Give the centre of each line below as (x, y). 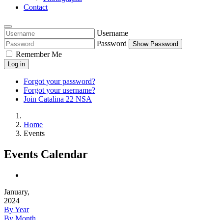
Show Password (155, 44)
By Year (16, 210)
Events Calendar (46, 154)
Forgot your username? (59, 90)
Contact (36, 7)
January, (17, 192)
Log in (16, 64)
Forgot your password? (59, 82)
